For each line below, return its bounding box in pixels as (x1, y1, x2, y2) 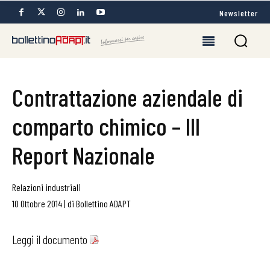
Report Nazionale (12, 140, 155, 169)
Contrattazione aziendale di (12, 83, 243, 111)
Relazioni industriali (12, 181, 81, 193)
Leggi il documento (12, 232, 90, 246)
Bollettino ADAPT (76, 198, 131, 209)
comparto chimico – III (12, 111, 200, 140)
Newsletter (219, 7, 258, 18)
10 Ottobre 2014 (12, 198, 62, 209)
